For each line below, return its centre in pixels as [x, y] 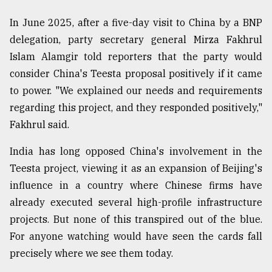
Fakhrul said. [39, 125]
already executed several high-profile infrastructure [136, 202]
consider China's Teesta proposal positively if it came [136, 74]
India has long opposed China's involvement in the [136, 151]
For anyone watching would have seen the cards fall [136, 236]
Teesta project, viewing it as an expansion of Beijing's [136, 168]
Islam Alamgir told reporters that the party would [136, 57]
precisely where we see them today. [91, 253]
